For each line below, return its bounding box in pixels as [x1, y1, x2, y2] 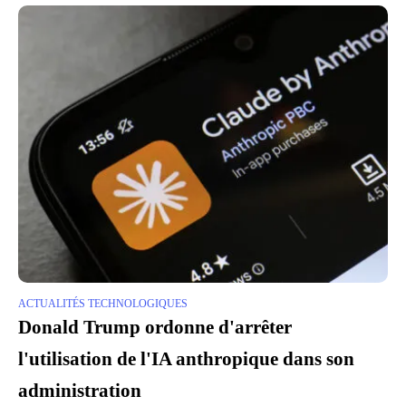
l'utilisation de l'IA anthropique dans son [18, 348, 354, 371]
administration [18, 380, 141, 402]
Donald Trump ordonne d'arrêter [18, 316, 292, 339]
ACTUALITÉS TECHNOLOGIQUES [18, 297, 188, 311]
